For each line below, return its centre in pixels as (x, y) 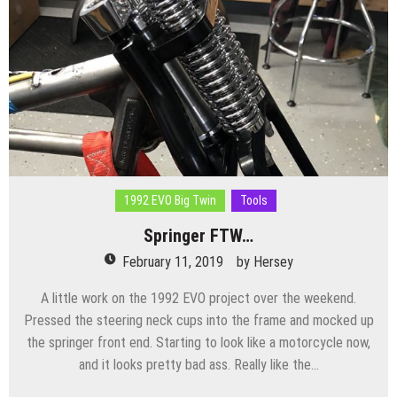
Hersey (273, 261)
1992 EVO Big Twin (170, 200)
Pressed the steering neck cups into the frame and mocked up (198, 320)
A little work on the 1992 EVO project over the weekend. (198, 298)
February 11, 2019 (172, 261)
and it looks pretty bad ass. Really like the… (198, 364)
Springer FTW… (198, 235)
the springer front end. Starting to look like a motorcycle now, (198, 342)
